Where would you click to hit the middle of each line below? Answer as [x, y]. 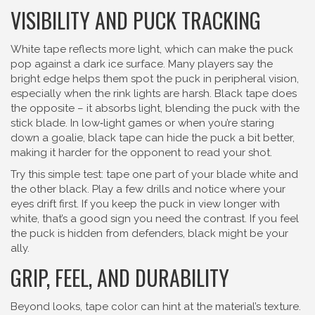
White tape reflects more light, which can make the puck [152, 49]
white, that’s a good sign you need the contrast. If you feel [155, 219]
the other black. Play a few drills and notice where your [148, 189]
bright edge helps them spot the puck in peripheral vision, [155, 79]
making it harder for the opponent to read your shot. [141, 153]
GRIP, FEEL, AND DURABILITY [120, 277]
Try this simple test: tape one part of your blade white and [154, 174]
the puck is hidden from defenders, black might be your [149, 233]
